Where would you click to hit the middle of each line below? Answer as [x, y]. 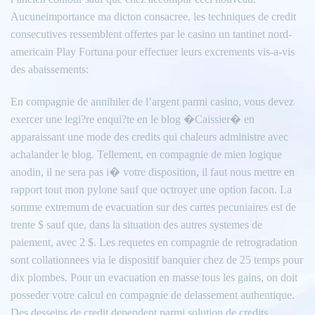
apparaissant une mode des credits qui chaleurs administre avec [149, 137]
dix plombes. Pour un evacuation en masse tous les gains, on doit [154, 278]
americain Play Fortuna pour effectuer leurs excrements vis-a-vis [153, 52]
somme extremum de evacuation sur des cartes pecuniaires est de [153, 207]
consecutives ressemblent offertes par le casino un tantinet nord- [151, 34]
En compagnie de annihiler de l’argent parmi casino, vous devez [152, 102]
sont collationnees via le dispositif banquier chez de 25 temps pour [157, 260]
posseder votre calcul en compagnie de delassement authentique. [153, 295]
